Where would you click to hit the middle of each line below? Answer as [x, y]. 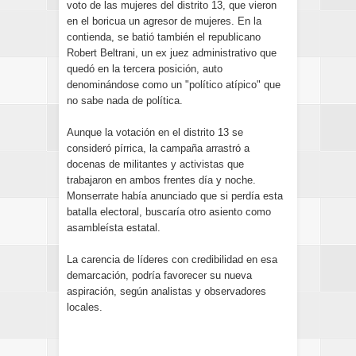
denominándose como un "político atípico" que [174, 85]
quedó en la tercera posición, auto [145, 69]
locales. [85, 307]
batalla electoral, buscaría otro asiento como [169, 212]
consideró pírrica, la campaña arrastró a [158, 148]
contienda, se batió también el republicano [164, 37]
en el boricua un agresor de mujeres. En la [164, 21]
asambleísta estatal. [114, 228]
